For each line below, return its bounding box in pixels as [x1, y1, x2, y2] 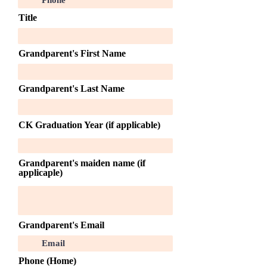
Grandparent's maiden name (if [18, 158, 145, 168]
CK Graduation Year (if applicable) [18, 120, 160, 130]
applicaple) [18, 167, 63, 178]
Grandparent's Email [18, 220, 104, 230]
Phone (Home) [18, 256, 76, 266]
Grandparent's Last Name [18, 83, 125, 94]
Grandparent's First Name [18, 48, 126, 58]
